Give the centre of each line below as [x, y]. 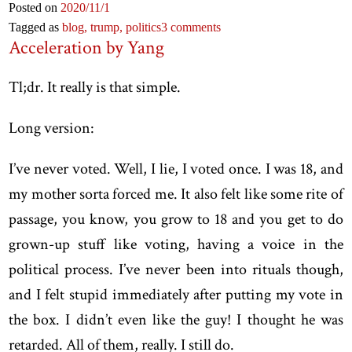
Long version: [52, 128]
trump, [108, 27]
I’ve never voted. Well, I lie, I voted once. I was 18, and [176, 169]
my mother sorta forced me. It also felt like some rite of [176, 194]
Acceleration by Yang [87, 47]
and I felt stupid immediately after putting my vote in [176, 294]
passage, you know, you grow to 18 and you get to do [176, 219]
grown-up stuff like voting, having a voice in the [176, 244]
